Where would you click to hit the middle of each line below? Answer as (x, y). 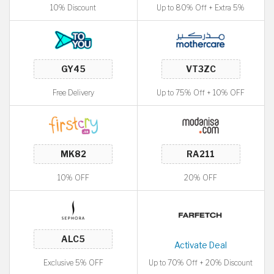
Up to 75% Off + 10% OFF (201, 93)
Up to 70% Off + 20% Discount (201, 263)
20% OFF (201, 178)
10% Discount (73, 8)
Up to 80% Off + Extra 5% (201, 8)
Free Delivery (73, 93)
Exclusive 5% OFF (73, 263)
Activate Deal (201, 245)
